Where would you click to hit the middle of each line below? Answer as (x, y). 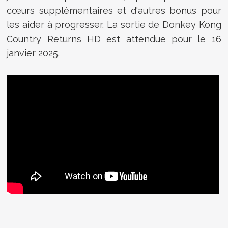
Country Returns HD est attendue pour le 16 (114, 39)
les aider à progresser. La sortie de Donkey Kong (114, 24)
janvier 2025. (33, 53)
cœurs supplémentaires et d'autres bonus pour (114, 10)
